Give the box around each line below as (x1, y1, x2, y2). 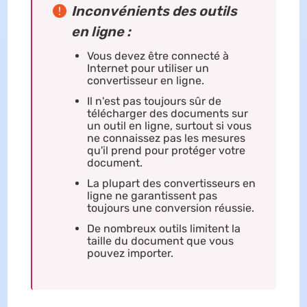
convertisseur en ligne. (86, 74, 204, 87)
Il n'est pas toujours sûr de (86, 95, 221, 108)
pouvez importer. (86, 247, 173, 260)
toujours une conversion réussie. (86, 201, 254, 214)
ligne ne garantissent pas (86, 189, 217, 202)
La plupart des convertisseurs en (86, 177, 256, 190)
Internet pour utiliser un (86, 62, 209, 75)
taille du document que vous (86, 234, 234, 247)
